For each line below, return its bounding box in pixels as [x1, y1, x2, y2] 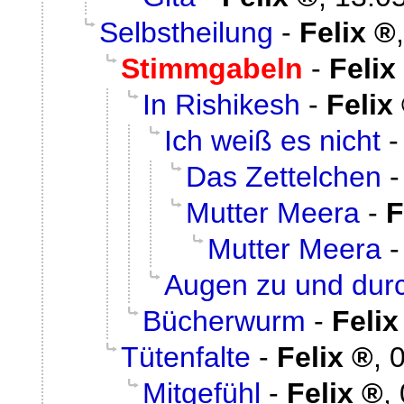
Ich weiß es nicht [164, 124, 381, 157]
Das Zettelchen [186, 160, 381, 193]
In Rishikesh [142, 87, 300, 121]
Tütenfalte [121, 340, 251, 373]
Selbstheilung [99, 15, 273, 49]
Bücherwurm [142, 304, 306, 337]
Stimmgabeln [121, 51, 303, 85]
